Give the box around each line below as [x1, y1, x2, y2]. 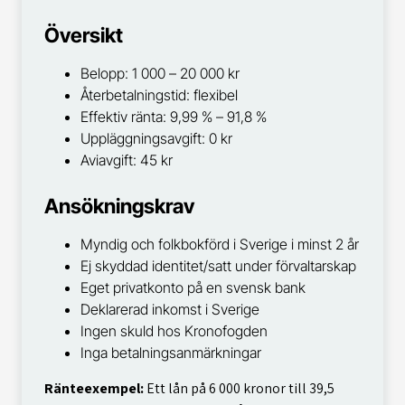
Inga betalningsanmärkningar [80, 343, 261, 362]
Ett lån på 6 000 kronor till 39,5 [144, 378, 334, 398]
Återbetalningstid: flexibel [80, 85, 238, 104]
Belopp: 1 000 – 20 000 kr [80, 63, 240, 82]
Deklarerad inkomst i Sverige [80, 299, 259, 318]
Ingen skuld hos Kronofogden [80, 321, 268, 340]
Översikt [44, 22, 123, 47]
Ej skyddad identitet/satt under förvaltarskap [80, 256, 356, 275]
